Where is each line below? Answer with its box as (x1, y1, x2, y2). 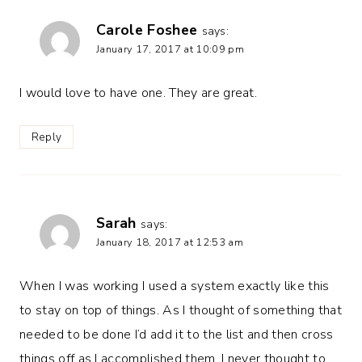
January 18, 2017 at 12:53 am (96, 234, 243, 250)
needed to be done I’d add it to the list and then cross (19, 326, 334, 344)
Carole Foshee (96, 19, 198, 40)
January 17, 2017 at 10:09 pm (96, 41, 244, 57)
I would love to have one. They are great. (19, 83, 258, 102)
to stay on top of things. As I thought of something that (19, 301, 342, 320)
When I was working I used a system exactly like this (19, 277, 330, 296)
